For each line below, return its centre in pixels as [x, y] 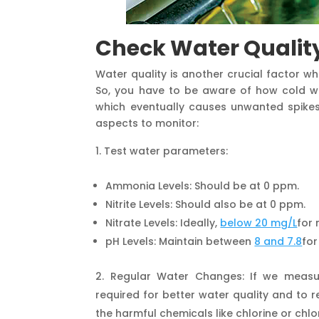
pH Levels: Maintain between [180, 241]
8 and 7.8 [278, 241]
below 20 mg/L [259, 223]
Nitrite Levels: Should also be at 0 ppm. [206, 204]
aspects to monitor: [147, 123]
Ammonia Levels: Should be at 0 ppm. [203, 185]
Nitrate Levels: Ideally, [163, 223]
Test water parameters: [166, 151]
